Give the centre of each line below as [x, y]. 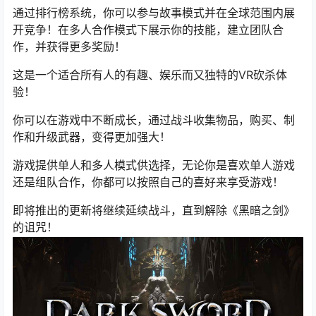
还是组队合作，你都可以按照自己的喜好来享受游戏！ [148, 182]
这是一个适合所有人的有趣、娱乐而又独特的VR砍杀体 [150, 74]
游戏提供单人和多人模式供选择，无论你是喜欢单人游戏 [154, 165]
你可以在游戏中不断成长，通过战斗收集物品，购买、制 [154, 120]
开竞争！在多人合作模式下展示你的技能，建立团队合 [148, 29]
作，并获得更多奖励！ [69, 46]
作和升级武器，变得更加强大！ [92, 136]
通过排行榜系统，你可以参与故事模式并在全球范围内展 [154, 12]
